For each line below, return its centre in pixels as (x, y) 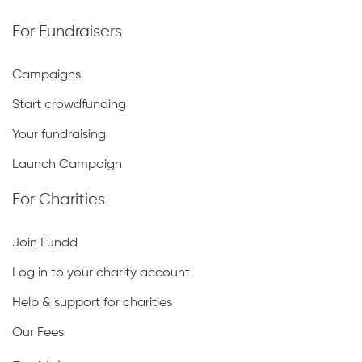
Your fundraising (59, 135)
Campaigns (46, 75)
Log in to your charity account (101, 273)
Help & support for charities (92, 303)
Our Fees (38, 333)
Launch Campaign (67, 165)
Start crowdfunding (69, 105)
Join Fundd (45, 243)
